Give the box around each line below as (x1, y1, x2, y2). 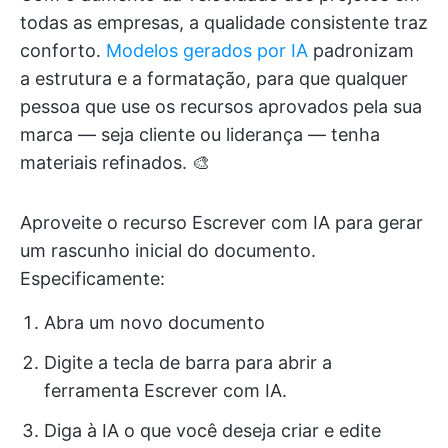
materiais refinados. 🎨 (20, 152, 210, 174)
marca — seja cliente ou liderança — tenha (20, 124, 380, 146)
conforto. (20, 40, 106, 62)
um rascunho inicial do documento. (20, 240, 316, 262)
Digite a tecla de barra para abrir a (44, 352, 332, 374)
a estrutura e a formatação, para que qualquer (20, 68, 408, 90)
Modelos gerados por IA (106, 40, 308, 62)
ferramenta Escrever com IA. (44, 380, 287, 402)
